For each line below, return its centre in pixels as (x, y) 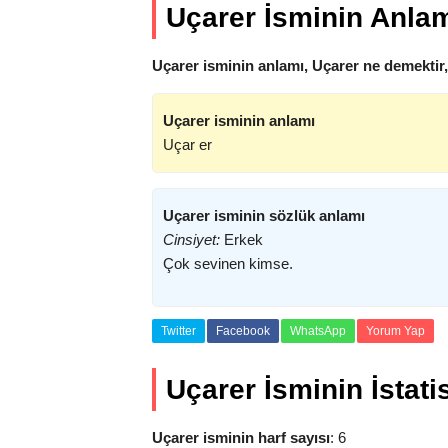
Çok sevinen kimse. (228, 263)
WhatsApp (318, 331)
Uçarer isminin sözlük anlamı (264, 215)
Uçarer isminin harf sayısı (241, 437)
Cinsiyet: (191, 239)
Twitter (178, 331)
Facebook (243, 331)
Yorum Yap (395, 331)
